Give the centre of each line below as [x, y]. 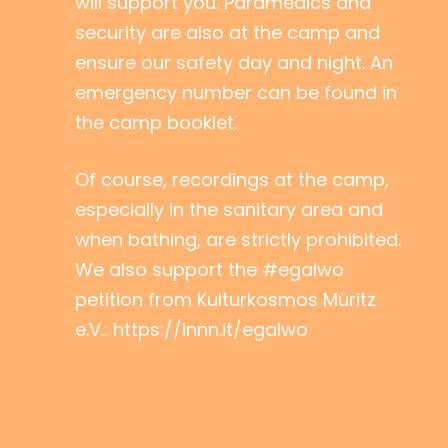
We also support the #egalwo [209, 269]
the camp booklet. [156, 122]
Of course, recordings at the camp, [232, 179]
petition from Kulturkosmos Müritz [225, 299]
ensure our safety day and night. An [234, 62]
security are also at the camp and [227, 32]
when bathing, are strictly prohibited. [238, 239]
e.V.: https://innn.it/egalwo [191, 329]
